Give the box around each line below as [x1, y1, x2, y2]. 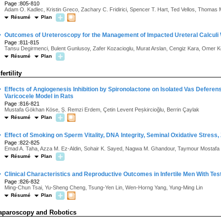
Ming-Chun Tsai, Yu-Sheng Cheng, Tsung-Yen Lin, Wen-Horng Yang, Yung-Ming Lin [4, 184, 203, 190]
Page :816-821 [4, 101, 39, 107]
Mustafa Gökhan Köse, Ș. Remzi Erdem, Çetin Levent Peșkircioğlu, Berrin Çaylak [4, 107, 199, 112]
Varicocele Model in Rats [4, 93, 74, 100]
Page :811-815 [4, 39, 39, 45]
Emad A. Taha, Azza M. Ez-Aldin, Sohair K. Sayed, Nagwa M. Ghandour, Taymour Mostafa [4, 146, 220, 151]
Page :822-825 [4, 140, 39, 146]
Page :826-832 [4, 179, 39, 184]
